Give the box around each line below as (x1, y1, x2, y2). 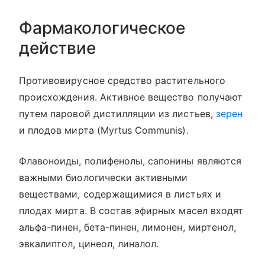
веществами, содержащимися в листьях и (19, 188, 221, 200)
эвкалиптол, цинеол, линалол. (19, 238, 159, 250)
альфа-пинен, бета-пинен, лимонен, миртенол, (19, 221, 237, 233)
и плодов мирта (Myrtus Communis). (19, 124, 189, 136)
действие (19, 38, 96, 58)
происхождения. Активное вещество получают (19, 91, 243, 103)
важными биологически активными (19, 172, 188, 183)
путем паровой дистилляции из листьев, (19, 108, 216, 119)
